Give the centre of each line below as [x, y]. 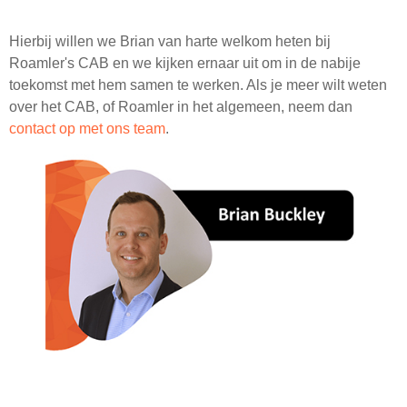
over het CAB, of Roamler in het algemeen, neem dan [181, 107]
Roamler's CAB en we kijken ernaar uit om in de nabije [185, 64]
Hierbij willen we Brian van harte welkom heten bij [170, 42]
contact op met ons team [87, 129]
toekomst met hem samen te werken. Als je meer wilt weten [198, 85]
